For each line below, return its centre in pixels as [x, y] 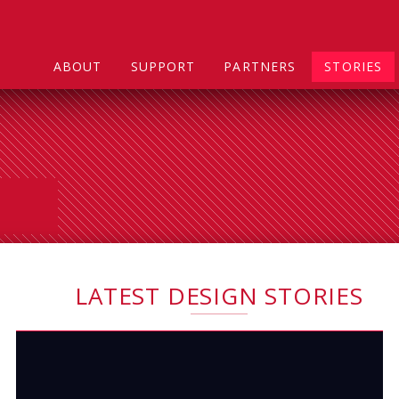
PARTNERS [260, 66]
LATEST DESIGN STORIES [219, 296]
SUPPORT [163, 66]
